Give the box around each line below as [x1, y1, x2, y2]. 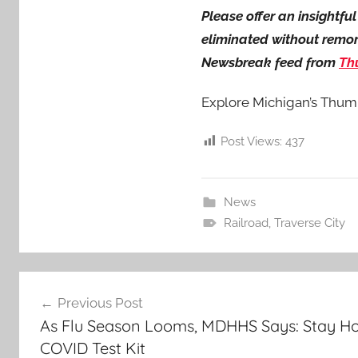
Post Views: [221, 134, 282, 149]
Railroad [223, 215, 268, 230]
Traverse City [273, 215, 345, 230]
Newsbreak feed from [201, 54, 339, 70]
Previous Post [57, 295, 143, 311]
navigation [18, 301, 123, 326]
